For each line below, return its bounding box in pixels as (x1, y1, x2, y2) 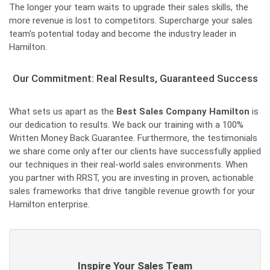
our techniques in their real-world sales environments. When (9, 159, 248, 170)
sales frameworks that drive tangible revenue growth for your (9, 186, 255, 196)
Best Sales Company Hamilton (116, 106, 250, 117)
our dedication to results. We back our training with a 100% (9, 119, 243, 130)
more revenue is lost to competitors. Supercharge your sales (9, 15, 253, 26)
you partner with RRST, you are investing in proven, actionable (9, 172, 254, 183)
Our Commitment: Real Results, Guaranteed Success (12, 72, 258, 84)
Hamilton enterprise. (9, 199, 90, 210)
